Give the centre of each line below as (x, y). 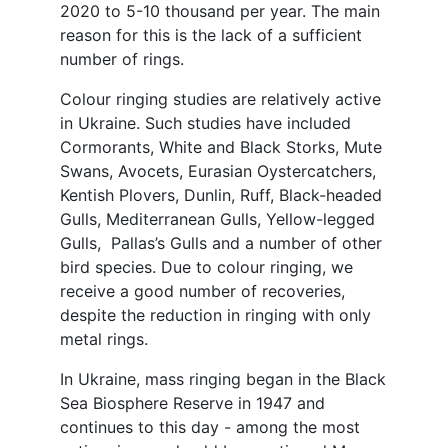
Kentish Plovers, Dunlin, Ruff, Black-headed (220, 195)
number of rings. (121, 59)
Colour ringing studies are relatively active (220, 99)
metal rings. (103, 339)
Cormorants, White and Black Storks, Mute (220, 147)
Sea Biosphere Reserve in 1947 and (192, 403)
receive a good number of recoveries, (202, 291)
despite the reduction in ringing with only (215, 315)
